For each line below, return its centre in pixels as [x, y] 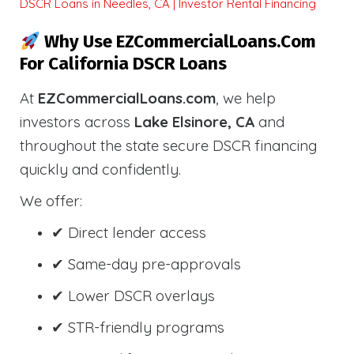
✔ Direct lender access [129, 233]
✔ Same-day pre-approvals [146, 264]
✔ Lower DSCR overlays [133, 296]
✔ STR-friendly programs [138, 328]
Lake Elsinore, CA [194, 122]
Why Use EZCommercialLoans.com [178, 42]
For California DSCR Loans [123, 64]
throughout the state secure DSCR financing [168, 146]
